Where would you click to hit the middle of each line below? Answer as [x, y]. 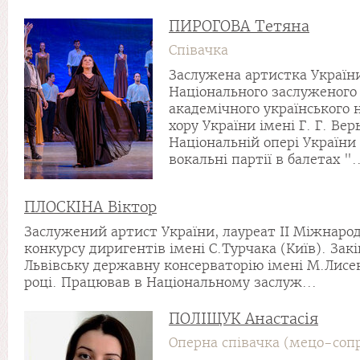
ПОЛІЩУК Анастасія [243, 319]
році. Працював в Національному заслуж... [170, 282]
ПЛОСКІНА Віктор [90, 207]
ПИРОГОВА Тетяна [239, 26]
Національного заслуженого [263, 92]
